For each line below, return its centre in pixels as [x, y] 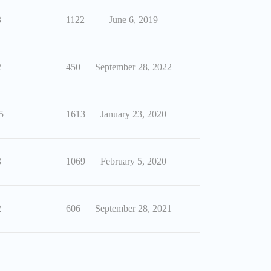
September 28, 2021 [133, 209]
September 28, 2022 [133, 67]
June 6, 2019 [133, 20]
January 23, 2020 [133, 114]
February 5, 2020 [133, 162]
